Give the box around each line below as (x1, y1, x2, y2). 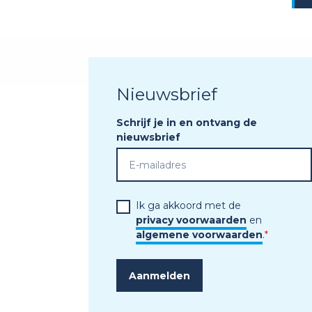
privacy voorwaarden (136, 214, 247, 226)
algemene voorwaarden (136, 228, 263, 241)
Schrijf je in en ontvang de (116, 116, 257, 129)
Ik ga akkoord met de (136, 199, 244, 212)
